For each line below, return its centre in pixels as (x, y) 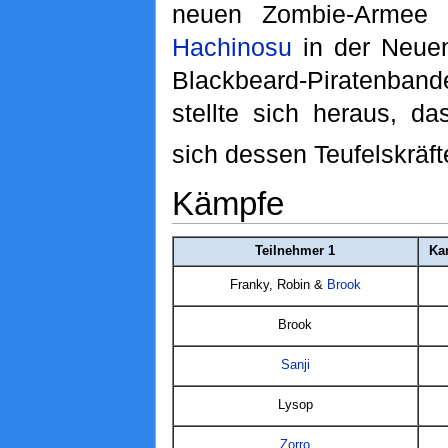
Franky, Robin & (278, 284)
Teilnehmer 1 (295, 250)
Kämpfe (227, 203)
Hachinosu (231, 46)
